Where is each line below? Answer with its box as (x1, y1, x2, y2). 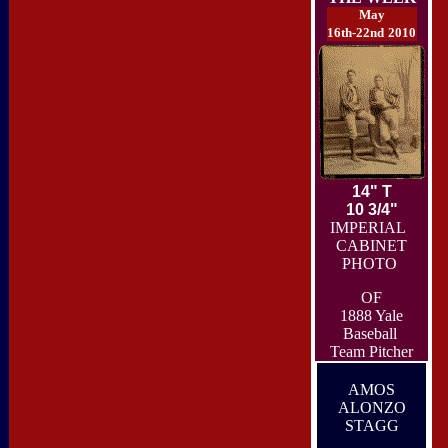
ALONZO (337, 399, 406, 416)
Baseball (342, 325, 401, 342)
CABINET (336, 237, 407, 254)
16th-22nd (327, 25, 384, 40)
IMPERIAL (330, 219, 413, 236)
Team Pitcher (330, 343, 413, 360)
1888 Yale (340, 307, 403, 324)
